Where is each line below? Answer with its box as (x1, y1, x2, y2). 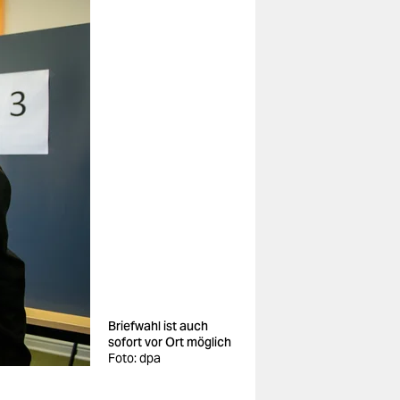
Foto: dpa (108, 350, 161, 366)
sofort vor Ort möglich (108, 334, 231, 350)
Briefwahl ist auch (108, 318, 208, 334)
